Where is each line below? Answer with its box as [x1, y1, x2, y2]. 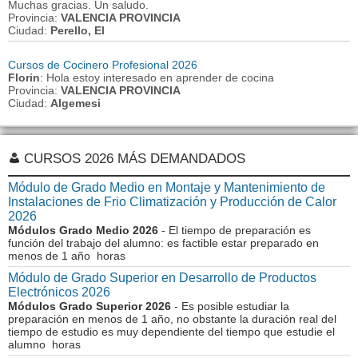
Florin [8, 71, 40, 84]
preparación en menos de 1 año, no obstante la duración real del [8, 312, 336, 325]
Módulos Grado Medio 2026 [8, 224, 158, 237]
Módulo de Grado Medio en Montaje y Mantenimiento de [8, 181, 325, 194]
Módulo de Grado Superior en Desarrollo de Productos [8, 271, 316, 284]
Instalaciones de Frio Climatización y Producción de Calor [8, 195, 336, 209]
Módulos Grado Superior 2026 [8, 300, 171, 312]
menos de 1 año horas [8, 249, 125, 262]
